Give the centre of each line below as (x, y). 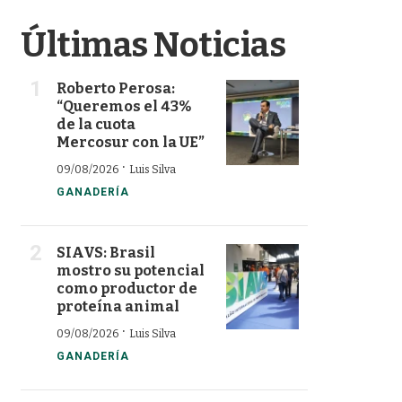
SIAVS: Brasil (106, 252)
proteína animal (118, 306)
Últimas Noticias (153, 44)
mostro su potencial (131, 270)
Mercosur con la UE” (131, 142)
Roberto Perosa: (116, 88)
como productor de (127, 288)
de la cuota (96, 124)
